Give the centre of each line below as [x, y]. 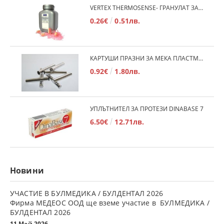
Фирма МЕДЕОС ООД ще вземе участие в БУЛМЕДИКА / [110, 202]
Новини [27, 170]
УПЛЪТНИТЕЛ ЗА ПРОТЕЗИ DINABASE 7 [146, 108]
